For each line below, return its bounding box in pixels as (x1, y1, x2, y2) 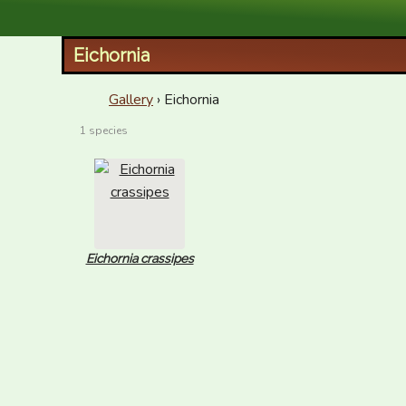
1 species (80, 123, 128, 138)
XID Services (65, 4, 171, 25)
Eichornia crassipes (85, 251, 194, 266)
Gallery (109, 90, 153, 110)
